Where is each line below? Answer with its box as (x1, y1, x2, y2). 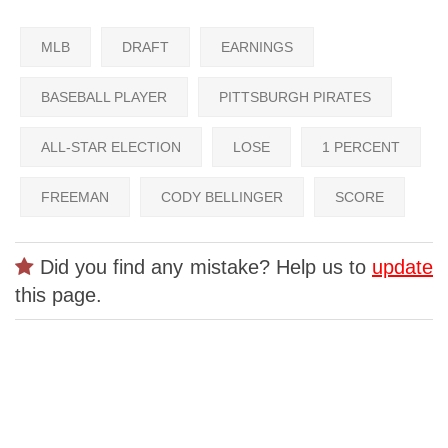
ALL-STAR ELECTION (41, 139, 181, 156)
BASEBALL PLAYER (41, 89, 167, 106)
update (372, 256, 433, 279)
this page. (15, 284, 102, 307)
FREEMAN (41, 189, 109, 206)
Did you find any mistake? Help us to (34, 256, 372, 279)
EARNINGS (221, 39, 293, 56)
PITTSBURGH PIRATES (219, 89, 371, 106)
